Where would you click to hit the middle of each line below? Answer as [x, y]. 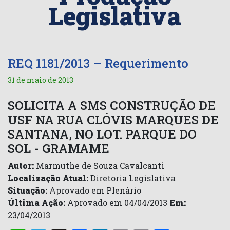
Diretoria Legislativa [132, 178]
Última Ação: [36, 203]
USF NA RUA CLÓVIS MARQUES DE [113, 120]
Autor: [21, 166]
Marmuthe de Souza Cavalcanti [99, 166]
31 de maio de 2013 [41, 80]
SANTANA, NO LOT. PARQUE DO [102, 134]
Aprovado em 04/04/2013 [117, 203]
